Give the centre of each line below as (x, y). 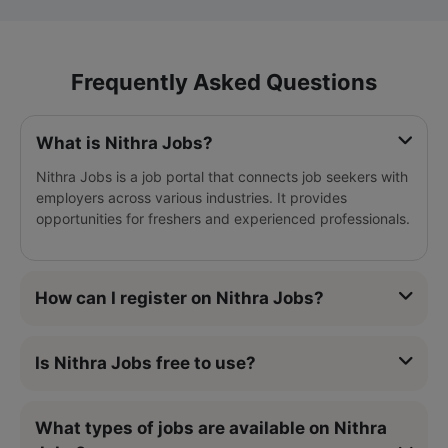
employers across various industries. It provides (191, 197)
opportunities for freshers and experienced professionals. (223, 218)
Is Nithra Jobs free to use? (145, 362)
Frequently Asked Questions (224, 81)
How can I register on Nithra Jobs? (179, 297)
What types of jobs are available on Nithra (211, 427)
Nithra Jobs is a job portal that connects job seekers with (222, 176)
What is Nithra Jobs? (124, 142)
